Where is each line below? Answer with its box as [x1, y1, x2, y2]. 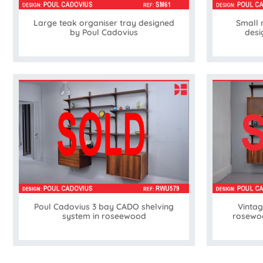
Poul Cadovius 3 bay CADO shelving [34, 201, 174, 212]
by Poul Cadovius [70, 26, 138, 38]
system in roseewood [62, 210, 146, 221]
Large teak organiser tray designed [33, 17, 174, 28]
